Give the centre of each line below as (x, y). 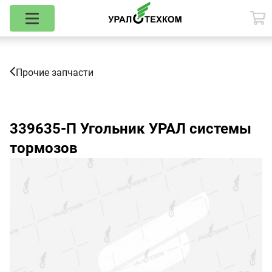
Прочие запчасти (55, 73)
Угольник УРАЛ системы (164, 129)
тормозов (44, 148)
